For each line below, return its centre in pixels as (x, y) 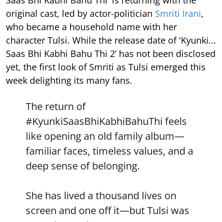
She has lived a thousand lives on (101, 195)
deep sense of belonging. (83, 166)
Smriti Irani (178, 13)
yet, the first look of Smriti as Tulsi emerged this (106, 67)
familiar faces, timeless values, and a (110, 151)
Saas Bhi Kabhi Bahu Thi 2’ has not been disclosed (111, 53)
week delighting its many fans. (69, 80)
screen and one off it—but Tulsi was (108, 210)
